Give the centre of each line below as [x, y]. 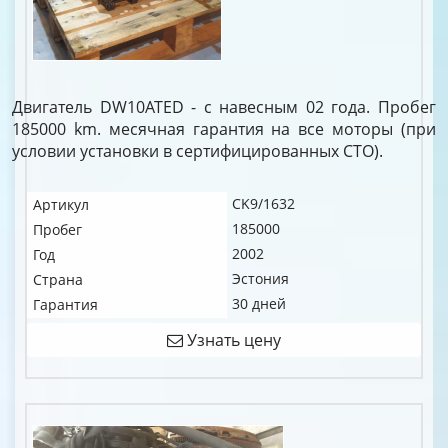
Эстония [260, 278]
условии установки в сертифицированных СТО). [197, 151]
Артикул [61, 204]
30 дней [259, 303]
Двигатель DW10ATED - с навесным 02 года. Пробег [224, 107]
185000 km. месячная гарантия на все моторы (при [224, 129]
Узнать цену [232, 340]
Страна [58, 279]
